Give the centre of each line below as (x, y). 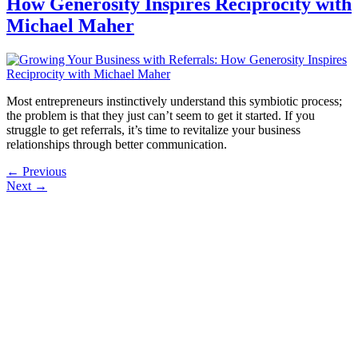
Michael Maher (70, 26)
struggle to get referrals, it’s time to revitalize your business (153, 130)
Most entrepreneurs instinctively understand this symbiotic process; (174, 101)
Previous (43, 172)
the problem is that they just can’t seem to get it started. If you (161, 116)
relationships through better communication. (117, 145)
